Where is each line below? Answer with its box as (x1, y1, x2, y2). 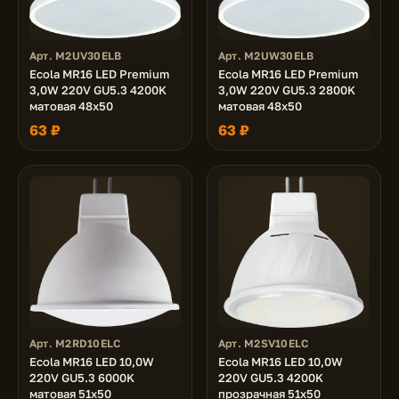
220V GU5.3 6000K (29, 370, 134, 385)
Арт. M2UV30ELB (29, 49, 122, 62)
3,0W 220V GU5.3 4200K (29, 83, 167, 97)
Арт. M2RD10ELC (29, 337, 121, 350)
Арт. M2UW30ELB (218, 49, 314, 62)
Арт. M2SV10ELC (218, 337, 309, 350)
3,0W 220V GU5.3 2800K (218, 83, 355, 97)
